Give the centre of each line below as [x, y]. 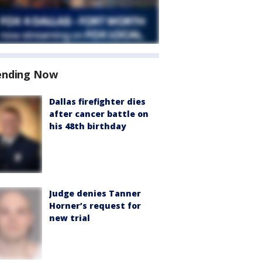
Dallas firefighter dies [97, 101]
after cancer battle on [99, 114]
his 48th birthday [88, 126]
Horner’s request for [95, 206]
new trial [70, 218]
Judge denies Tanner [95, 194]
